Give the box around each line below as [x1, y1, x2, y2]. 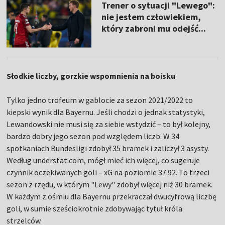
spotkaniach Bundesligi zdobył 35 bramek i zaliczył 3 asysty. [7, 143, 209, 153]
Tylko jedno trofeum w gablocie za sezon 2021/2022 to [7, 94, 193, 105]
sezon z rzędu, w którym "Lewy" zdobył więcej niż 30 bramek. [7, 179, 213, 189]
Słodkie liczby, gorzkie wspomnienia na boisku [7, 70, 176, 81]
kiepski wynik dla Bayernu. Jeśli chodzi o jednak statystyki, [7, 106, 205, 117]
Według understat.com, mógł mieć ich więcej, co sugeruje [7, 155, 200, 165]
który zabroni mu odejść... [101, 23, 206, 34]
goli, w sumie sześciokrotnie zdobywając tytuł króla [7, 203, 183, 213]
